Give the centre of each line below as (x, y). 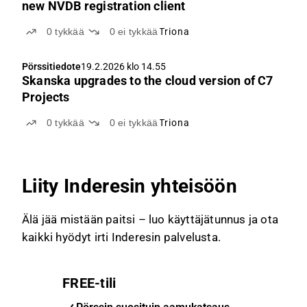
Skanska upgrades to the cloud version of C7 (148, 81)
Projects (46, 97)
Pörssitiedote (51, 66)
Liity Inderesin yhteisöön (130, 186)
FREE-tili (89, 283)
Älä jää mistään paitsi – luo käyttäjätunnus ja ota (150, 219)
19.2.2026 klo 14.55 (123, 66)
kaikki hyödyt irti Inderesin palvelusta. (121, 237)
